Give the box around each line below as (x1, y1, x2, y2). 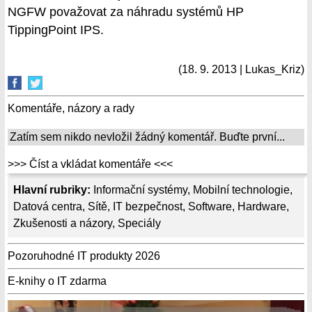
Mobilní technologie (193, 184, 290, 196)
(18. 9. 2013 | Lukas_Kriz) (178, 63, 304, 76)
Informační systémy (93, 184, 187, 196)
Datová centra (13, 201, 82, 212)
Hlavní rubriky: (13, 184, 91, 196)
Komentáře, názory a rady (8, 102, 134, 115)
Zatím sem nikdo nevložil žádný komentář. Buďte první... (10, 131, 285, 143)
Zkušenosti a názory (13, 217, 112, 229)
